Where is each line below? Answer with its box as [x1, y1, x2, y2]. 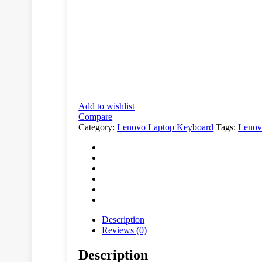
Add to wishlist [78, 101, 135, 111]
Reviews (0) [102, 225, 147, 235]
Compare [78, 111, 113, 122]
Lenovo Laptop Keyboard [117, 122, 214, 132]
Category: [78, 122, 118, 132]
